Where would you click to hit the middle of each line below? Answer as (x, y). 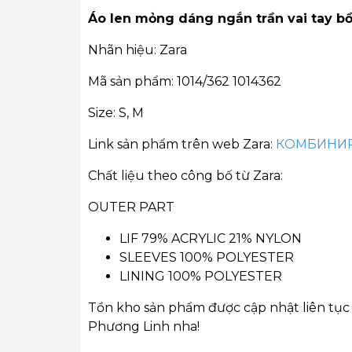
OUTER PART (131, 207)
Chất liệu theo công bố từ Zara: (187, 176)
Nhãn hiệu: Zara (137, 50)
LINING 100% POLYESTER (201, 276)
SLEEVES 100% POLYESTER (207, 257)
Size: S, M (116, 113)
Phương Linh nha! (144, 326)
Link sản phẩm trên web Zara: (182, 144)
